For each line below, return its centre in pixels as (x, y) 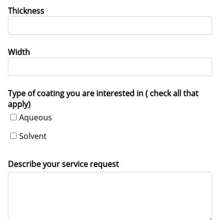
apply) (19, 104)
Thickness (26, 11)
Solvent (33, 136)
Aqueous (36, 117)
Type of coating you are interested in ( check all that (103, 93)
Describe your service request (63, 164)
